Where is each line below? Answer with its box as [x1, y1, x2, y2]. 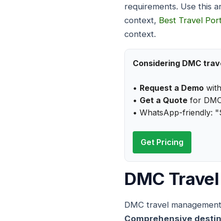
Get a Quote [140, 95, 187, 106]
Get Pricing [141, 137, 184, 147]
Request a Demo [140, 83, 204, 93]
